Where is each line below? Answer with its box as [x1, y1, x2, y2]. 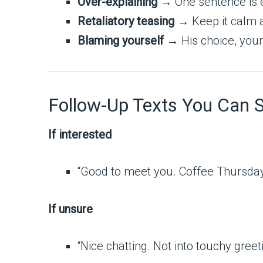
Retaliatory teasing [77, 14, 174, 28]
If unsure [48, 202, 93, 217]
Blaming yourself [77, 33, 164, 48]
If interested [48, 127, 112, 141]
